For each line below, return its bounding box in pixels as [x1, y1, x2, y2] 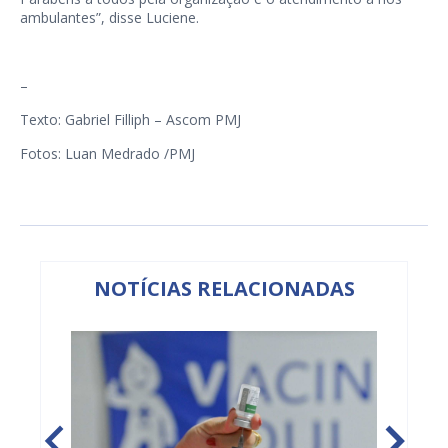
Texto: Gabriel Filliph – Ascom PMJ [20, 110, 241, 130]
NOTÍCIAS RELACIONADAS [93, 275, 355, 303]
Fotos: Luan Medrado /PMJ [20, 144, 195, 164]
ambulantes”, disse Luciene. [20, 8, 199, 28]
